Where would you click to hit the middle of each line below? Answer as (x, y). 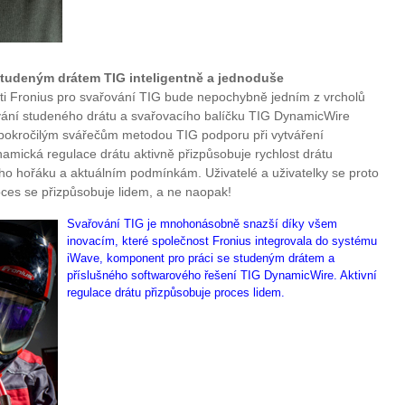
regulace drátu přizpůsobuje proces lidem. (176, 292)
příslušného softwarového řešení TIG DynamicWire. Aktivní (222, 275)
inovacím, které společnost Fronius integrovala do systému (222, 240)
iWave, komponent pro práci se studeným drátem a (201, 258)
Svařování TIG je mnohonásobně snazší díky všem (202, 223)
